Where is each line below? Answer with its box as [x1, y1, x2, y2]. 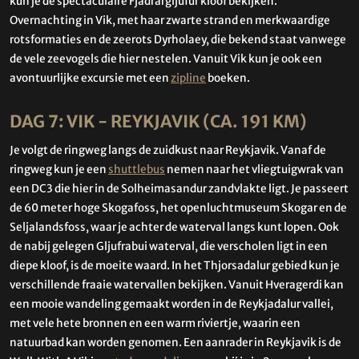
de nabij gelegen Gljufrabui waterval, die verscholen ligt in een [10, 240, 328, 254]
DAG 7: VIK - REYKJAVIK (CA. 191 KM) [10, 111, 307, 132]
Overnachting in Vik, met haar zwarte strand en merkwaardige [10, 13, 330, 27]
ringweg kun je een [10, 163, 108, 177]
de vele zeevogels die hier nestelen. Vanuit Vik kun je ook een [10, 51, 322, 66]
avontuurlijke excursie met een [10, 71, 171, 85]
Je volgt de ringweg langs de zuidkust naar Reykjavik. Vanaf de [10, 143, 326, 158]
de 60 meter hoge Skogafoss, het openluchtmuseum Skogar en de [10, 201, 347, 216]
